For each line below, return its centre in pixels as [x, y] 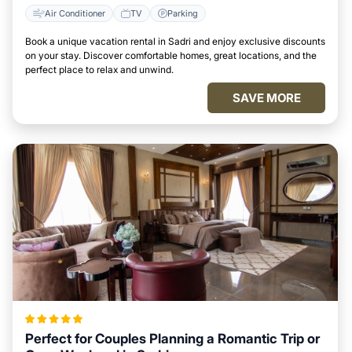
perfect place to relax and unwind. [99, 70]
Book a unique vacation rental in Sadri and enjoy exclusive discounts [175, 41]
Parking [183, 13]
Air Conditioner [75, 13]
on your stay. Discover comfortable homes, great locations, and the [171, 55]
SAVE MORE [266, 98]
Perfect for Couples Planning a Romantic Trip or [172, 339]
